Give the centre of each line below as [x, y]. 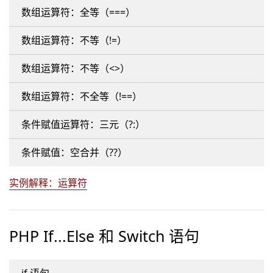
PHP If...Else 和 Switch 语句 [104, 236]
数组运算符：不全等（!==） [82, 96]
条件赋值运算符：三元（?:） [83, 124]
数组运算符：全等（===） [78, 12]
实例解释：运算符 [48, 183]
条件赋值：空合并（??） [74, 152]
